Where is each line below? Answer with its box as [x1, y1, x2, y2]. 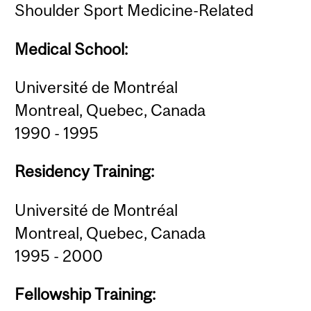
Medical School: [15, 39, 128, 58]
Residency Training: [15, 162, 155, 181]
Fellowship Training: [15, 285, 156, 304]
